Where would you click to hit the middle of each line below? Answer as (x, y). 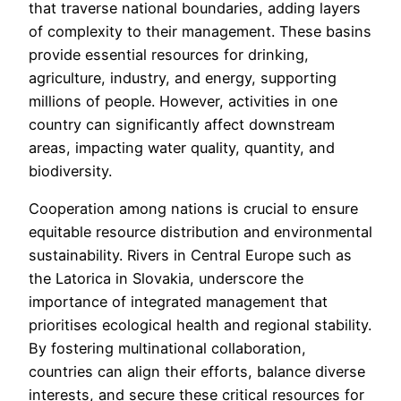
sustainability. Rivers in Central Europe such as (190, 256)
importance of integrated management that (178, 302)
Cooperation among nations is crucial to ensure (193, 209)
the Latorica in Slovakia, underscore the (166, 279)
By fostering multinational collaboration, (167, 349)
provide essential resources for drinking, (169, 55)
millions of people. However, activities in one (183, 102)
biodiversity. (70, 171)
